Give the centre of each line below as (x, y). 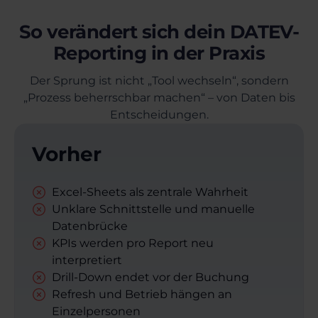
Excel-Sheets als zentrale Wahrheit (150, 192)
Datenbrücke (90, 226)
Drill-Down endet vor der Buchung (150, 278)
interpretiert (87, 261)
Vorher (67, 154)
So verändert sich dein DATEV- (159, 32)
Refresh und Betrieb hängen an (142, 295)
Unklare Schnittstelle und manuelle (153, 209)
